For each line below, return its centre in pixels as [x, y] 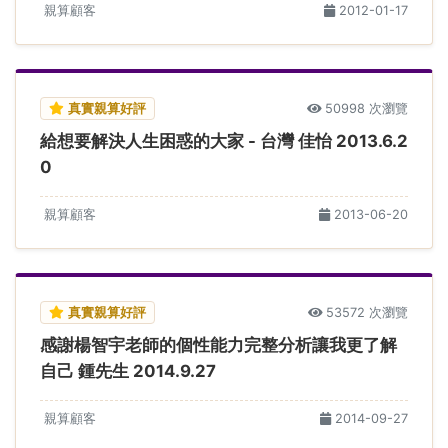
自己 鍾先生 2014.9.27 [128, 370]
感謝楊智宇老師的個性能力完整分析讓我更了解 [218, 344]
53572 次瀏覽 [367, 312]
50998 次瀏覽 [366, 108]
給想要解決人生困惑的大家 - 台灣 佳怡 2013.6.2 [224, 140]
